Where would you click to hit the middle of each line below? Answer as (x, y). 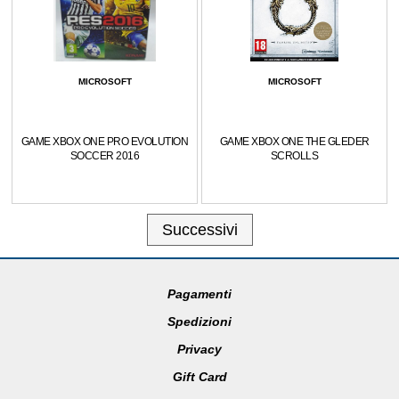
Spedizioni (199, 322)
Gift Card (199, 377)
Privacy (199, 349)
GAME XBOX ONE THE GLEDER (294, 142)
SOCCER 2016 (105, 156)
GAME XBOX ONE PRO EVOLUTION (105, 142)
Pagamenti (199, 294)
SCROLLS (294, 156)
